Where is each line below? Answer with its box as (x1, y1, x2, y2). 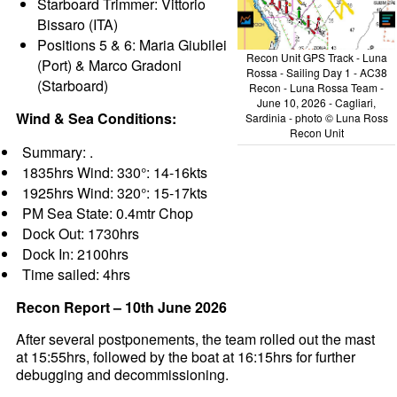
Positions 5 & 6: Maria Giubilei (37, 35, 228, 56)
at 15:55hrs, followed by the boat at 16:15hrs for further (16, 346, 356, 368)
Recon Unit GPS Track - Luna (245, 50, 387, 66)
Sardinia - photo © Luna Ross (245, 110, 388, 126)
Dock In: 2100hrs (22, 244, 129, 265)
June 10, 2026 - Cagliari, (257, 95, 377, 111)
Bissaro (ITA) (37, 14, 119, 35)
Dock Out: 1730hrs (22, 223, 140, 245)
